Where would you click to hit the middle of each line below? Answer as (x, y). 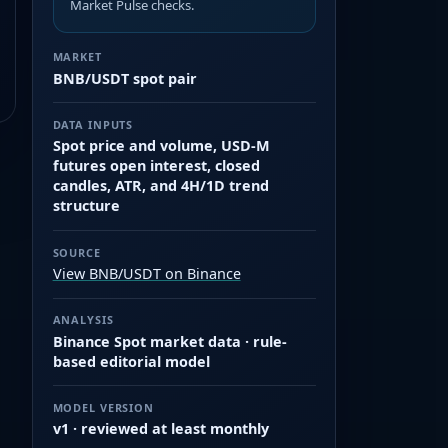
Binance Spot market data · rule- (169, 341)
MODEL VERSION (103, 407)
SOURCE (76, 252)
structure (86, 206)
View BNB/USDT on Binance (146, 274)
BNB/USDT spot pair (124, 78)
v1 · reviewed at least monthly (160, 429)
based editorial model (131, 361)
